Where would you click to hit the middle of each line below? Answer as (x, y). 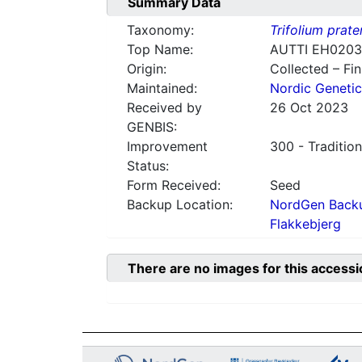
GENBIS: (152, 127)
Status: (148, 166)
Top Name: (160, 50)
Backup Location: (180, 205)
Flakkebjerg (305, 224)
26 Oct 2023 (309, 108)
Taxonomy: (160, 30)
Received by (164, 108)
